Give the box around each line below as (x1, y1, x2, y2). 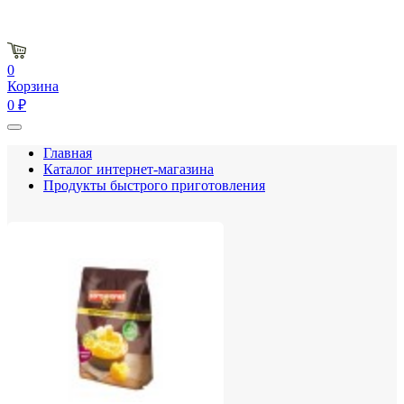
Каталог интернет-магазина (43, 161, 214, 177)
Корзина (7, 78, 59, 94)
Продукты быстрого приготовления (43, 178, 265, 193)
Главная (43, 145, 92, 161)
